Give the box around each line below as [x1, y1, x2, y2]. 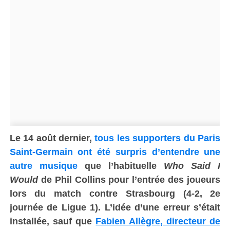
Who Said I [164, 160, 221, 171]
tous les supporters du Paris [94, 132, 221, 143]
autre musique [9, 160, 78, 171]
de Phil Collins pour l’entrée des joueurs [41, 174, 221, 185]
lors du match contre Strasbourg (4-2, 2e [9, 188, 221, 199]
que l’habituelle [77, 160, 164, 171]
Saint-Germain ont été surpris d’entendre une [9, 146, 221, 157]
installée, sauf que [9, 216, 96, 226]
